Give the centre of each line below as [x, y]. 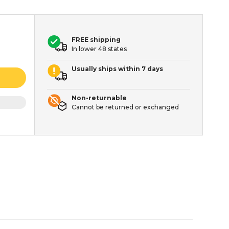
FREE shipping [96, 40]
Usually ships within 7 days [118, 69]
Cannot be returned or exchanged [125, 107]
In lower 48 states [99, 49]
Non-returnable [99, 98]
